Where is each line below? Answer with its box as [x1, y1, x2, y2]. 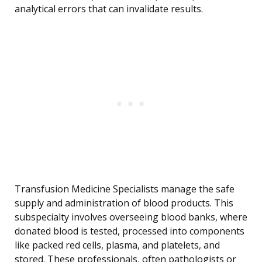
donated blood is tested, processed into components [15, 225, 244, 238]
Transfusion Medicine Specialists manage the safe [15, 182, 235, 196]
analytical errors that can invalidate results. [15, 2, 203, 16]
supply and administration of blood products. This [15, 196, 233, 210]
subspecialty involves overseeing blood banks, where [15, 211, 247, 224]
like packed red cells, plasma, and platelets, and [15, 239, 220, 252]
